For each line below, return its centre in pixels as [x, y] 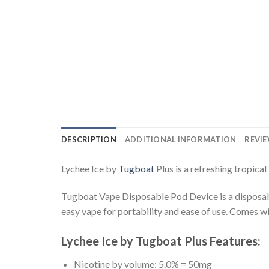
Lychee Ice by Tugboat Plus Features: [161, 240]
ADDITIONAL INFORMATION [180, 139]
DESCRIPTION [89, 139]
